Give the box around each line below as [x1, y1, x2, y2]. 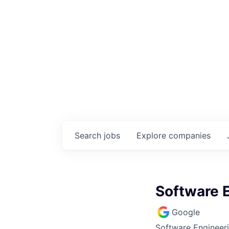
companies [169, 130, 211, 141]
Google [172, 207, 200, 217]
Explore [136, 130, 169, 141]
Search [75, 130, 104, 141]
